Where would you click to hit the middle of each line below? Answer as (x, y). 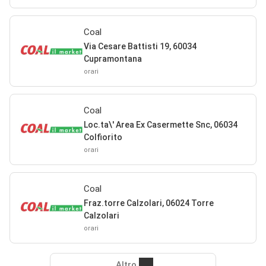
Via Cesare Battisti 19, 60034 (140, 46)
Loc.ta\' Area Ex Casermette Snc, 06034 (160, 124)
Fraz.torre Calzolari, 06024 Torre (148, 203)
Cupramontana (113, 58)
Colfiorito (103, 137)
